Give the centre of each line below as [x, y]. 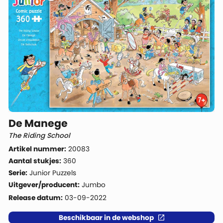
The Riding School [40, 135]
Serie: [18, 173]
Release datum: [36, 198]
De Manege [38, 123]
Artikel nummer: [38, 149]
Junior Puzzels [53, 173]
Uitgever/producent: [44, 185]
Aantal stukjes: [35, 161]
